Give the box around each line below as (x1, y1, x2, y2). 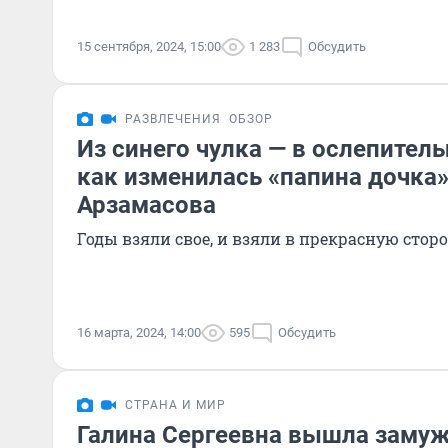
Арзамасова (77, 191, 216, 219)
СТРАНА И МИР (125, 398, 226, 412)
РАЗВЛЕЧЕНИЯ (125, 112, 221, 126)
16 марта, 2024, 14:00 (77, 325, 201, 340)
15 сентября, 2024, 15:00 (77, 39, 221, 54)
